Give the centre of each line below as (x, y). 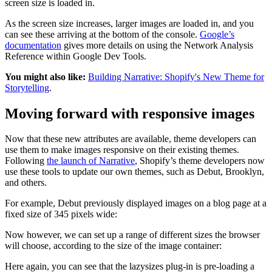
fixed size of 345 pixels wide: (61, 214)
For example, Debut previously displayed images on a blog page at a (136, 203)
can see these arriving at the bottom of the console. (102, 34)
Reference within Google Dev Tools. (76, 56)
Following (26, 161)
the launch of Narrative (91, 161)
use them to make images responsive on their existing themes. (122, 150)
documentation (33, 45)
